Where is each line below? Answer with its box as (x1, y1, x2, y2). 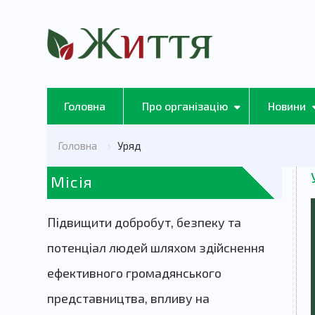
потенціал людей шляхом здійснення (47, 240, 264, 256)
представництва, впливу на (47, 290, 210, 307)
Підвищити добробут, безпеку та (47, 214, 241, 231)
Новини (268, 99, 306, 113)
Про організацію (142, 99, 228, 113)
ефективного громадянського (47, 265, 221, 281)
